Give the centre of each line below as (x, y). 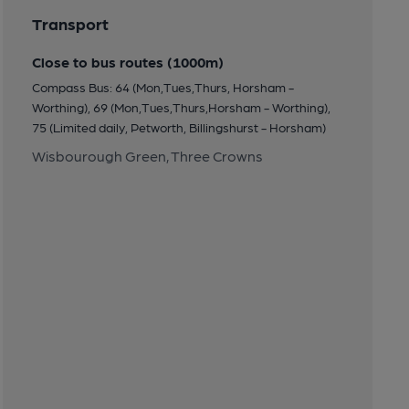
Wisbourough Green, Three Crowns (147, 155)
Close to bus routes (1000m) (127, 61)
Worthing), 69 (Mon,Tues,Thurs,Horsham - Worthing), (181, 106)
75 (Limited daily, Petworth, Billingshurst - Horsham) (178, 126)
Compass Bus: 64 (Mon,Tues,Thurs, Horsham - (163, 86)
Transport (70, 23)
